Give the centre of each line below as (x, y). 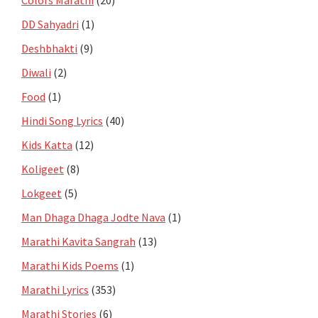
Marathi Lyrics (55, 289)
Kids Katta (47, 144)
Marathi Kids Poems (70, 265)
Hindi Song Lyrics (62, 120)
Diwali (36, 72)
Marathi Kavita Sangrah (78, 241)
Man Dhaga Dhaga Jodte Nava (93, 217)
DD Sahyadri (50, 24)
